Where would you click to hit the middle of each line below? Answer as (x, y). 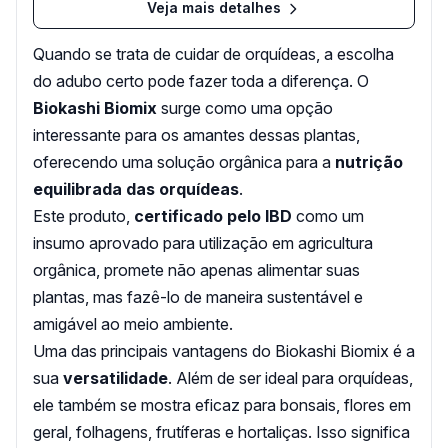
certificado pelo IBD (213, 215)
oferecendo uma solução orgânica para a (184, 161)
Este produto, (83, 215)
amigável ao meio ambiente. (133, 323)
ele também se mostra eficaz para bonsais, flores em (222, 404)
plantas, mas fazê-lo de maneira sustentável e (198, 296)
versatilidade (115, 377)
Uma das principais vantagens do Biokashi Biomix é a (224, 350)
